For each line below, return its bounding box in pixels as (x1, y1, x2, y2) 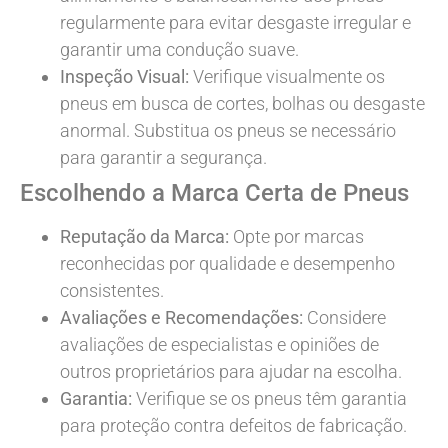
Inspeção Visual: (60, 65, 189, 87)
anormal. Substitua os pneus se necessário (60, 119, 396, 141)
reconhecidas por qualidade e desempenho (60, 252, 395, 274)
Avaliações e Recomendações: (60, 306, 303, 328)
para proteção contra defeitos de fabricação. (60, 414, 407, 436)
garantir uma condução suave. (60, 38, 299, 60)
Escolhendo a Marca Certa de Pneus (20, 178, 409, 207)
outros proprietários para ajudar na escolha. (60, 360, 402, 382)
